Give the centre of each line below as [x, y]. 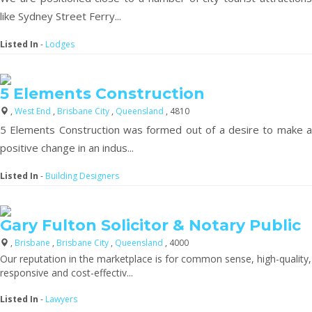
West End [34, 111]
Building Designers [82, 175]
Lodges [60, 44]
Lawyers [61, 299]
